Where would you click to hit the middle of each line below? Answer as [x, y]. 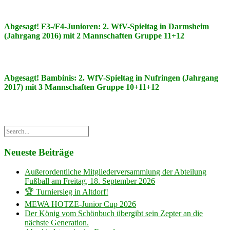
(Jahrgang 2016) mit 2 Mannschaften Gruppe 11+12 [94, 36]
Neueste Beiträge [39, 152]
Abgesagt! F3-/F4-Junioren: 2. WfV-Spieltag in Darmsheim [107, 26]
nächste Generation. [57, 223]
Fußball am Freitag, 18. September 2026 [90, 181]
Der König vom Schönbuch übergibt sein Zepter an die [114, 214]
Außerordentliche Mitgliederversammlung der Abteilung [116, 172]
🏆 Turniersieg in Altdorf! [66, 192]
